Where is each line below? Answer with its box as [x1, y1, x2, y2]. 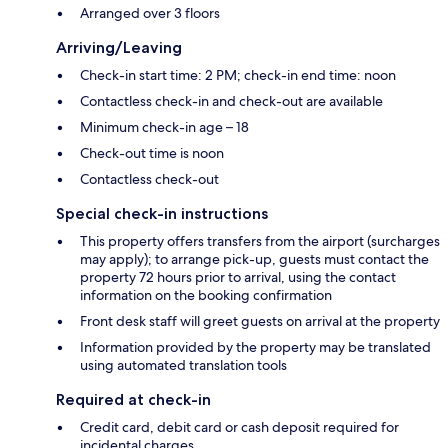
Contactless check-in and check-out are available [80, 92, 383, 111]
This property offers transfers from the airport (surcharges [80, 232, 440, 251]
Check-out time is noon [80, 144, 224, 163]
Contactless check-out [80, 170, 219, 189]
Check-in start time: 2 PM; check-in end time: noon [80, 66, 396, 85]
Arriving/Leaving [56, 38, 182, 58]
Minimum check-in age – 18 [80, 118, 249, 137]
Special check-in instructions [56, 204, 268, 224]
